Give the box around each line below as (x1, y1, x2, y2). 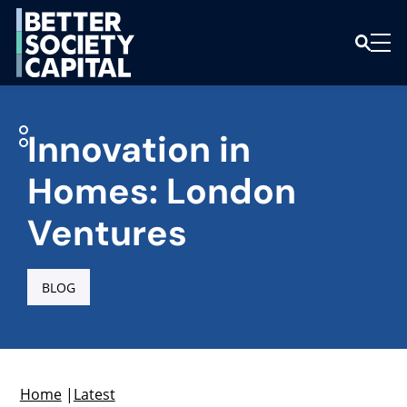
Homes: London (26, 168, 296, 214)
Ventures (26, 210, 187, 256)
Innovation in (26, 126, 251, 173)
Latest (73, 383, 115, 404)
